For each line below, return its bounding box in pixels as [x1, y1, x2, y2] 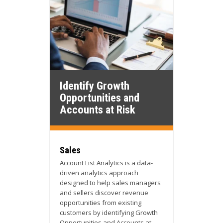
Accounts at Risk [60, 103, 135, 116]
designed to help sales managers [60, 178, 161, 187]
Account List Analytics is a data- [60, 158, 153, 167]
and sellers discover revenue [60, 188, 148, 197]
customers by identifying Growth [60, 208, 158, 217]
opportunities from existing [60, 198, 141, 207]
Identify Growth [60, 79, 129, 92]
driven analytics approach [60, 168, 138, 177]
